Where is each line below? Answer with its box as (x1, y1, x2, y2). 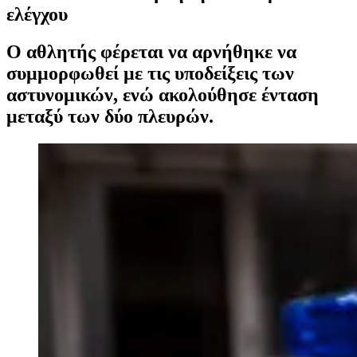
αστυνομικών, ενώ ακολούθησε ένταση (6, 84, 319, 105)
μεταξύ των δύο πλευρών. (6, 105, 214, 127)
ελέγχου (6, 3, 68, 25)
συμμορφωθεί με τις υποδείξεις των (6, 62, 294, 84)
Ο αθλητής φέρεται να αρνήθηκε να (6, 41, 296, 62)
